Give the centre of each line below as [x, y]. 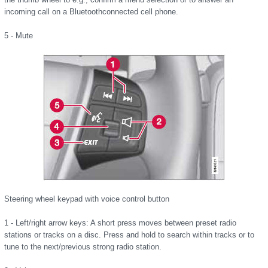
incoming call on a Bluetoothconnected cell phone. [91, 12]
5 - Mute [19, 36]
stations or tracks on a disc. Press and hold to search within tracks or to [129, 235]
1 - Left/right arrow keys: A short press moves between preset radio [120, 223]
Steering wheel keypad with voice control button [87, 199]
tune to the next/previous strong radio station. [83, 247]
